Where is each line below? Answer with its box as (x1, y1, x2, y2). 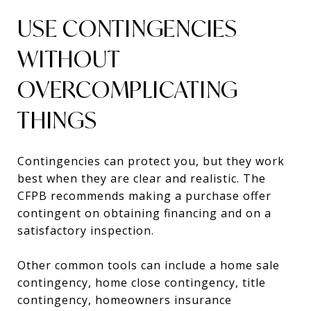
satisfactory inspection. (17, 222, 154, 238)
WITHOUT (17, 44, 120, 74)
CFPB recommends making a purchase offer (17, 187, 271, 203)
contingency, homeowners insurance (17, 292, 232, 308)
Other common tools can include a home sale (17, 257, 280, 273)
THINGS (17, 105, 97, 135)
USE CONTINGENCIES (17, 13, 237, 43)
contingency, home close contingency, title (17, 274, 266, 290)
